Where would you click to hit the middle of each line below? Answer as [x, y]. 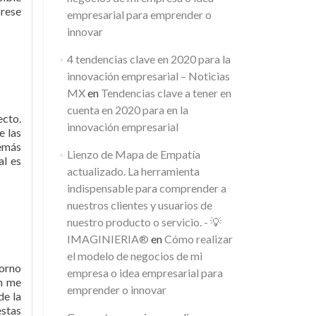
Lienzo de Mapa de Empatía [133, 154]
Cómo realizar [198, 239]
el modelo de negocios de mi [134, 256]
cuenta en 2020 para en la [127, 110]
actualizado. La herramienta [133, 171]
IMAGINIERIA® [108, 239]
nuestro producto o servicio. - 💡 [144, 222]
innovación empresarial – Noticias [148, 76]
